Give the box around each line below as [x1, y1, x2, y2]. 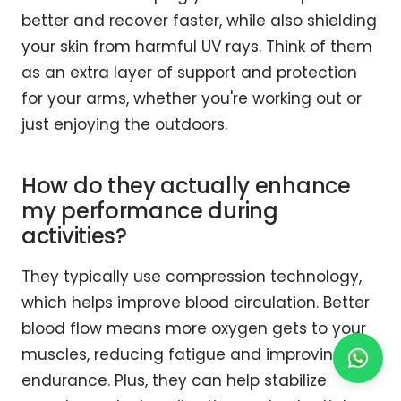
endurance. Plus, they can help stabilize [21, 370, 327, 392]
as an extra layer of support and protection [21, 62, 357, 84]
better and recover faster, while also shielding [21, 10, 377, 32]
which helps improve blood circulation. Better [21, 292, 370, 314]
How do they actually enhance [21, 171, 351, 201]
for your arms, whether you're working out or [21, 88, 362, 110]
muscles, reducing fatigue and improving [21, 344, 344, 366]
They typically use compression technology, [21, 266, 362, 288]
